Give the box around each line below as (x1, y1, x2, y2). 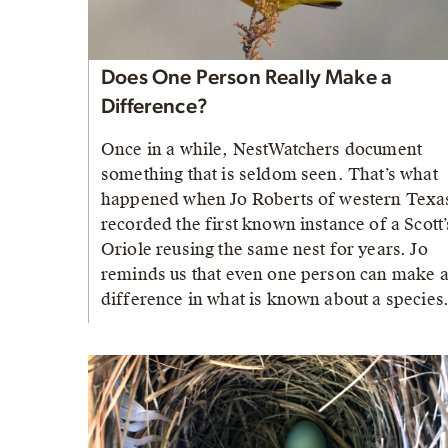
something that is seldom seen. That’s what (101, 163, 438, 185)
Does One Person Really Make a (101, 66, 393, 88)
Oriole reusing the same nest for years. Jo (101, 238, 428, 260)
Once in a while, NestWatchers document (101, 138, 423, 160)
